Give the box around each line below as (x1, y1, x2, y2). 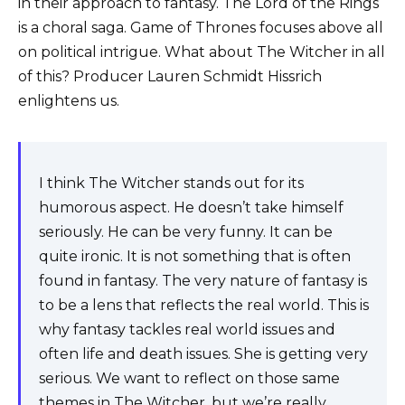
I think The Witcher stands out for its (39, 174, 304, 192)
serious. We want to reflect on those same (39, 369, 340, 387)
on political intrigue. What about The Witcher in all (18, 42, 385, 61)
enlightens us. (18, 91, 119, 109)
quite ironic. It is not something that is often (39, 247, 351, 265)
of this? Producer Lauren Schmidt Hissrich (18, 67, 322, 85)
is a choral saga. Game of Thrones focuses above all (18, 18, 383, 36)
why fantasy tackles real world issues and (39, 320, 335, 338)
